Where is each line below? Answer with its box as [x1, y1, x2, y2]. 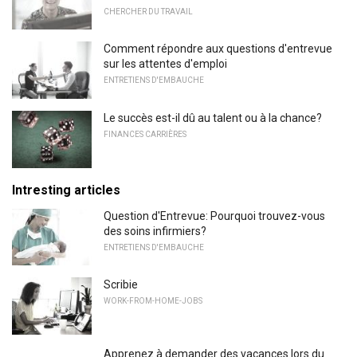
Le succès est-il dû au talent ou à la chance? [104, 112, 322, 125]
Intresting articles [12, 182, 120, 198]
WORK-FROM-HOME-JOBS [104, 296, 202, 306]
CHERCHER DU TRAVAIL [104, 6, 193, 16]
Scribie [104, 278, 138, 292]
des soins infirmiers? [104, 224, 206, 237]
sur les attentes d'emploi [104, 57, 227, 71]
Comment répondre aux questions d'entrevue [104, 42, 332, 56]
